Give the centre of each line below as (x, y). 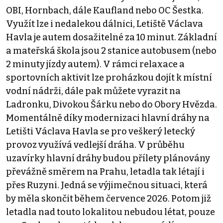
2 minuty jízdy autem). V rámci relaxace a (95, 64)
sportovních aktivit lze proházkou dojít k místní (109, 78)
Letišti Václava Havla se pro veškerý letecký (101, 132)
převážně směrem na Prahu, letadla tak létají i (105, 172)
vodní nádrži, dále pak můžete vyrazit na (93, 91)
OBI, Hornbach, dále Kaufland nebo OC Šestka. (105, 11)
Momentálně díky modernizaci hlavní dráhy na (108, 118)
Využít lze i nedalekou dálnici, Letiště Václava (105, 24)
